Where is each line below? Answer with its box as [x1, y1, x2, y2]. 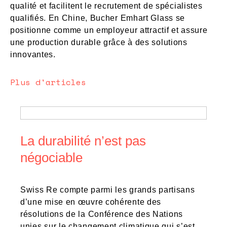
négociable [20, 150, 83, 166]
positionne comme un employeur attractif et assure [10, 25, 208, 34]
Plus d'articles [10, 76, 86, 89]
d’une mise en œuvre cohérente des [20, 198, 162, 207]
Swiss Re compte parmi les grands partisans [20, 185, 195, 195]
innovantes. [10, 50, 58, 59]
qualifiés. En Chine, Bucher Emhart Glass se [10, 13, 185, 22]
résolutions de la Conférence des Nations [20, 210, 183, 219]
